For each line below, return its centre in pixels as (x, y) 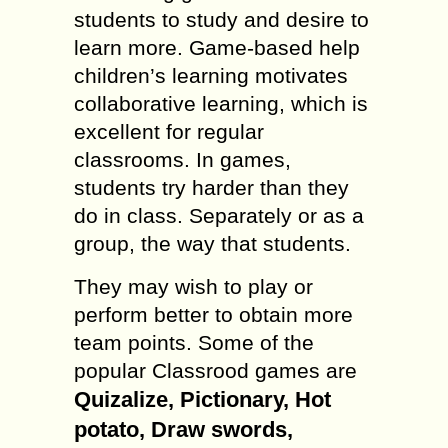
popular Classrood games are (215, 370)
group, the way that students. (212, 243)
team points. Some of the (194, 342)
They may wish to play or (193, 286)
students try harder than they (211, 187)
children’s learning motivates (211, 75)
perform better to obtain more (213, 314)
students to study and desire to (221, 19)
